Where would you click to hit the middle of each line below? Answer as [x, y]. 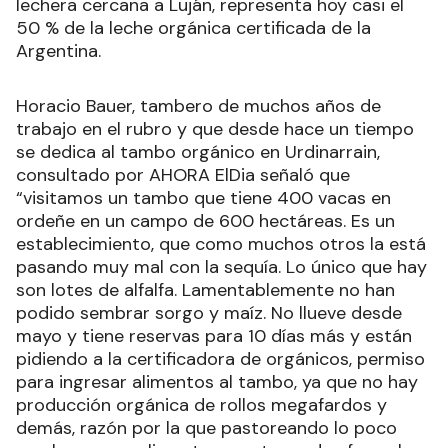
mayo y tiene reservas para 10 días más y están [214, 336]
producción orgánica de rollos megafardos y [201, 405]
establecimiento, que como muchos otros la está [221, 244]
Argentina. [58, 51]
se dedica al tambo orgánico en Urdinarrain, [198, 152]
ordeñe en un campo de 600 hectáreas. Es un [205, 221]
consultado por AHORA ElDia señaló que [183, 175]
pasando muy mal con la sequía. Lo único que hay [221, 267]
